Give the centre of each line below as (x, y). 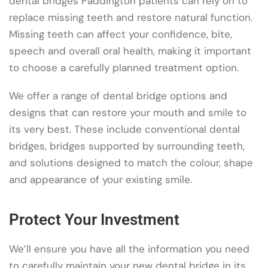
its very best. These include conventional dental (124, 129)
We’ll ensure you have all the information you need (129, 249)
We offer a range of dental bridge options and (118, 95)
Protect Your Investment (94, 220)
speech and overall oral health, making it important (130, 51)
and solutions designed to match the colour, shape (131, 162)
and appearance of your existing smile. (100, 179)
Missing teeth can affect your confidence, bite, (121, 34)
